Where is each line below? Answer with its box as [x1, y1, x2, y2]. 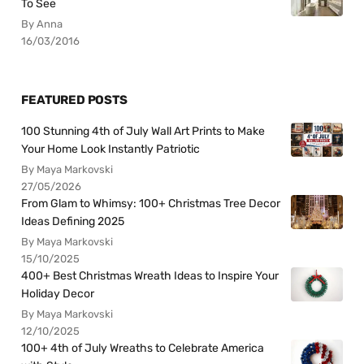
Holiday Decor [21, 286, 95, 301]
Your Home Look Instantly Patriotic [21, 141, 201, 156]
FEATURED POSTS [21, 92, 128, 107]
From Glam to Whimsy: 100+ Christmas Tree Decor [21, 196, 281, 210]
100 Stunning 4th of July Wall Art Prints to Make [21, 123, 266, 138]
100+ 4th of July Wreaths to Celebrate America [21, 340, 265, 355]
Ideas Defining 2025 [21, 214, 125, 228]
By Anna [21, 18, 63, 31]
